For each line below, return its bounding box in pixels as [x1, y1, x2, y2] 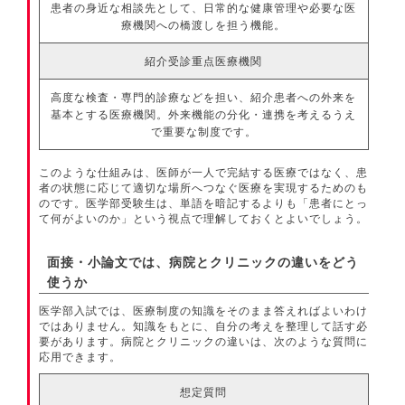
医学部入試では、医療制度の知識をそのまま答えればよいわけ [39, 303, 369, 317]
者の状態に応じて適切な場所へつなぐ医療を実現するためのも [39, 180, 369, 194]
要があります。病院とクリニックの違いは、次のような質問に [39, 334, 369, 348]
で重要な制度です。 [150, 124, 257, 138]
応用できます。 [39, 349, 122, 363]
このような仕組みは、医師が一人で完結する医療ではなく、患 [39, 165, 369, 179]
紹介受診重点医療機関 [145, 53, 263, 68]
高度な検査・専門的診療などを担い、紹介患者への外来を [51, 89, 357, 104]
